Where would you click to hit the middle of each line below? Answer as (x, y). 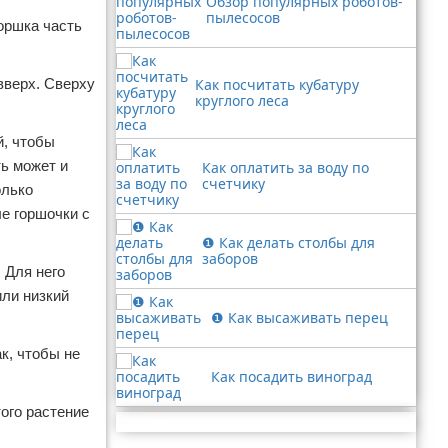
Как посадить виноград (291, 376)
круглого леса (242, 100)
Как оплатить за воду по (285, 167)
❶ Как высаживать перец (299, 317)
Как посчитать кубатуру (277, 84)
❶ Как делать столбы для (288, 242)
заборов (229, 258)
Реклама (147, 422)
